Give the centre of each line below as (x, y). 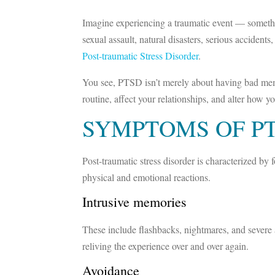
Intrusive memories (135, 202)
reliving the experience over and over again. (166, 246)
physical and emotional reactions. (147, 177)
